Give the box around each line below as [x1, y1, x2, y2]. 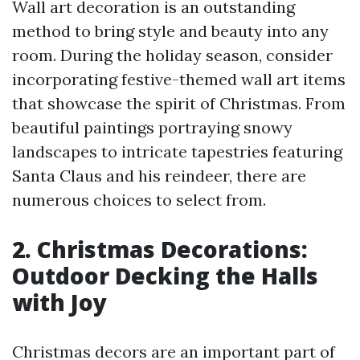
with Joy [12, 287, 107, 318]
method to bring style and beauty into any [12, 21, 329, 42]
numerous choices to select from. [12, 190, 266, 211]
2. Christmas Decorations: [12, 234, 308, 265]
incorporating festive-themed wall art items [12, 69, 346, 90]
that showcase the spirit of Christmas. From [12, 93, 346, 114]
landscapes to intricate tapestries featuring [12, 141, 342, 162]
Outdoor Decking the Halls [12, 260, 318, 292]
